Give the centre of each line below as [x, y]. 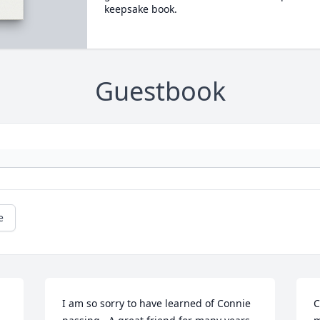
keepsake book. [140, 9]
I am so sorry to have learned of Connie [157, 304]
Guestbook [160, 91]
